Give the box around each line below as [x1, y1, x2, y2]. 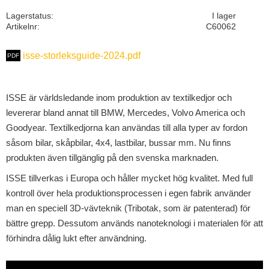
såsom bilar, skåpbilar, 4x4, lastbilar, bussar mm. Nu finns [6, 138, 231, 148]
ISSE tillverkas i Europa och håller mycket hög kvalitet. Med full [6, 173, 253, 184]
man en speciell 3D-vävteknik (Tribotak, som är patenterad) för [6, 203, 250, 214]
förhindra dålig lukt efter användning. [6, 233, 147, 244]
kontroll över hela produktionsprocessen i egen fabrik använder [6, 188, 251, 199]
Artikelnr [6, 22, 37, 32]
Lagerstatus [6, 11, 51, 21]
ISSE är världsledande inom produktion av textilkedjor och [6, 92, 232, 103]
